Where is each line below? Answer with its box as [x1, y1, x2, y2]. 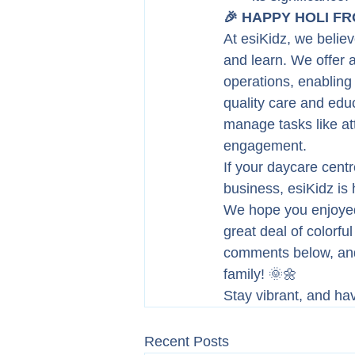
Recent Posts [144, 334, 229, 349]
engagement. [223, 138, 307, 154]
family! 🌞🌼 [223, 266, 297, 282]
